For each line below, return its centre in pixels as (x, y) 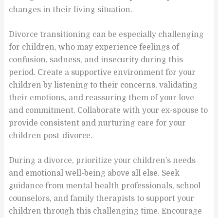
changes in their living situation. (71, 10)
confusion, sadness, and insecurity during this (96, 60)
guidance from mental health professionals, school (105, 186)
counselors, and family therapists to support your (102, 198)
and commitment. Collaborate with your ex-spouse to (109, 110)
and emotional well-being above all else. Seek (94, 173)
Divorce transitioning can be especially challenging (107, 34)
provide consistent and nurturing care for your (98, 123)
